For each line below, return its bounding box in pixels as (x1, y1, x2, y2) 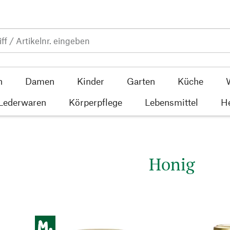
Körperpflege (69, 96, 122, 108)
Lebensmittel (145, 96, 198, 108)
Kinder (76, 75, 104, 87)
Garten (126, 75, 155, 87)
